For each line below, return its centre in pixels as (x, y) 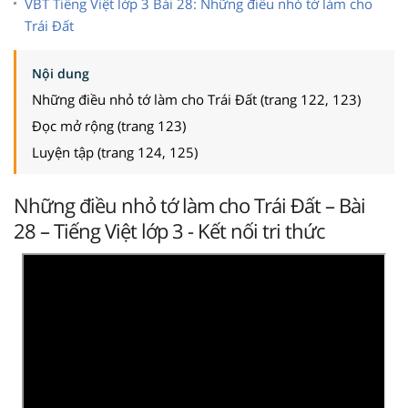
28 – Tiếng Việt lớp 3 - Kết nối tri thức (169, 230)
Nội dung (61, 73)
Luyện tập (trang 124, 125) (115, 152)
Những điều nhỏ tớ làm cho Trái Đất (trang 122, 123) (196, 99)
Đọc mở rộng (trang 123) (109, 125)
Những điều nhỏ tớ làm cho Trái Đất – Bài (189, 204)
